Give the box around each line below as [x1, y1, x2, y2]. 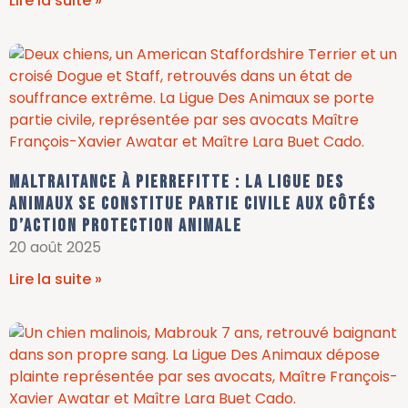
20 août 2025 [9, 237, 101, 258]
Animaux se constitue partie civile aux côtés [9, 193, 376, 215]
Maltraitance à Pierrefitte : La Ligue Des [9, 171, 344, 193]
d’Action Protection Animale [9, 215, 242, 237]
